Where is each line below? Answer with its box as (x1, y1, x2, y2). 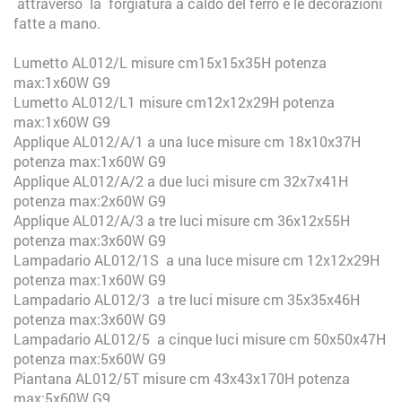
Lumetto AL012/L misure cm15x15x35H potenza (13, 53, 327, 72)
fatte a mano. (13, 13, 100, 32)
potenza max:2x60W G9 (13, 191, 166, 210)
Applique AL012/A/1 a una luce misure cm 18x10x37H (13, 132, 361, 151)
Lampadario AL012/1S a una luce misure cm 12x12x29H (13, 250, 380, 269)
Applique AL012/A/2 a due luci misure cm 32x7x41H (13, 171, 348, 190)
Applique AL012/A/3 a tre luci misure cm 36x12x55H (13, 211, 350, 230)
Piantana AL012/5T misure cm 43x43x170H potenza (13, 369, 350, 388)
